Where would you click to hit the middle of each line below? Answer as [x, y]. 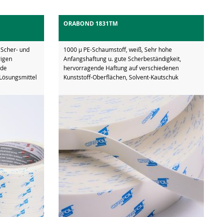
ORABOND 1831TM [91, 23]
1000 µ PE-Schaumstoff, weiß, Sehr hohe [118, 49]
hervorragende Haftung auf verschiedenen [121, 68]
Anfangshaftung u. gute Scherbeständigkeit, [122, 58]
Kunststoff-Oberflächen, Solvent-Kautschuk [121, 77]
